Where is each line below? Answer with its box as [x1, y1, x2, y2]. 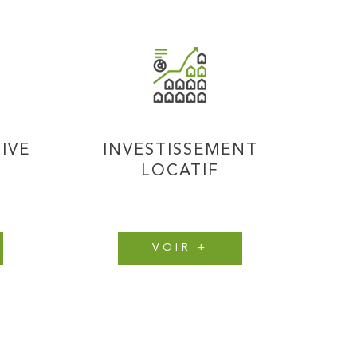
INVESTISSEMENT [102, 143, 258, 159]
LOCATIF [141, 163, 219, 180]
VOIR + [151, 242, 209, 254]
